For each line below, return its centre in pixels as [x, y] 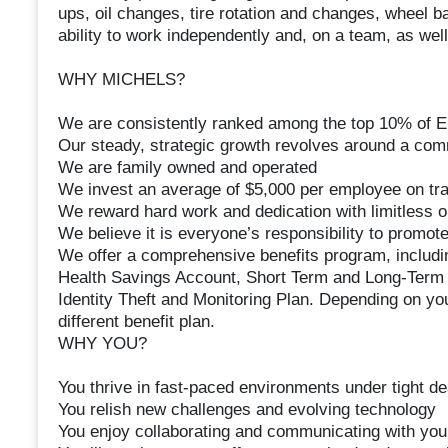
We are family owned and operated [187, 168]
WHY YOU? [102, 344]
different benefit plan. [136, 322]
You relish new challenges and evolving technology [246, 410]
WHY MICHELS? [121, 80]
